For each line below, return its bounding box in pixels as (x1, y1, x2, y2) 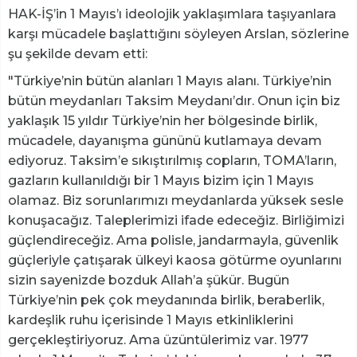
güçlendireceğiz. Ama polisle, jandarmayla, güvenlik (8, 233, 339, 249)
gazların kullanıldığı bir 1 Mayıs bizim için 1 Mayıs (8, 173, 314, 189)
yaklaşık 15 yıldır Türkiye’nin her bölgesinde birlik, (8, 113, 317, 129)
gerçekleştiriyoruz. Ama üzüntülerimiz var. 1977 (8, 332, 308, 348)
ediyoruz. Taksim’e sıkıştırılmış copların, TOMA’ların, (8, 153, 336, 169)
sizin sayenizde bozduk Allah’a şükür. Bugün (8, 273, 289, 288)
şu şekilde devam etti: (8, 46, 147, 62)
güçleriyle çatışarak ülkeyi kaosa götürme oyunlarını (8, 253, 342, 269)
